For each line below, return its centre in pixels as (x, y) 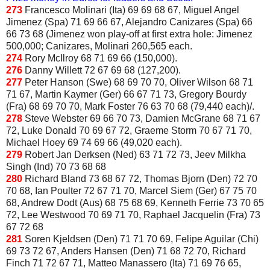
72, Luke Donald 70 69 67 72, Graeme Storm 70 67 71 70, (129, 130)
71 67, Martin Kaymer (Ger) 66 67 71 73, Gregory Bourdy (126, 94)
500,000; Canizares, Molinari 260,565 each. (99, 46)
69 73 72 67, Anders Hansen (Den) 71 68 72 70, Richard (126, 251)
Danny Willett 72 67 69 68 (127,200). (103, 70)
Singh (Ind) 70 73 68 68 (56, 166)
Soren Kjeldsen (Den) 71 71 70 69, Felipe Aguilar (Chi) (142, 239)
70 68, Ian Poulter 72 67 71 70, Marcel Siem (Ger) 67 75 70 (131, 190)
